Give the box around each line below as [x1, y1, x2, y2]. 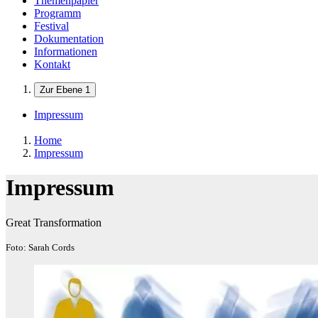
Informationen [34, 45, 97, 57]
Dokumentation [34, 33, 104, 45]
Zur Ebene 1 [40, 84, 90, 95]
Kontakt [34, 58, 70, 70]
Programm [34, 7, 81, 19]
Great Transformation [6, 216, 102, 229]
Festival [34, 20, 69, 32]
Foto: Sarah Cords [6, 241, 75, 253]
